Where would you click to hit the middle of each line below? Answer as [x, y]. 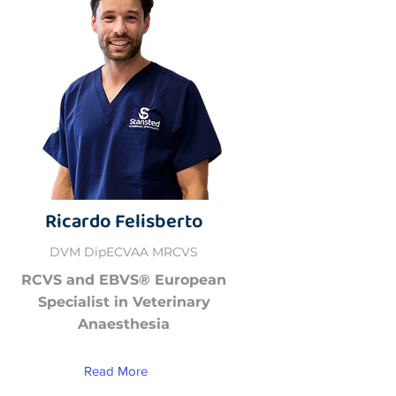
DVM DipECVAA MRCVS [124, 252]
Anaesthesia [124, 324]
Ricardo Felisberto [124, 221]
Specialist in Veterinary [124, 302]
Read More [116, 371]
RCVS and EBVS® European [124, 280]
